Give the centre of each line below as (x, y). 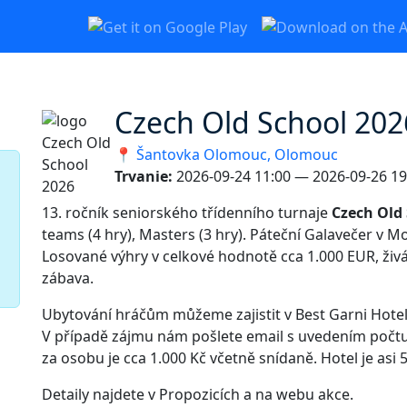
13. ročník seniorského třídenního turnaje (187, 213)
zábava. (69, 278)
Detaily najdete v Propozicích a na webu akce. (198, 395)
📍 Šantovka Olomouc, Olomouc (226, 155)
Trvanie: (144, 177)
